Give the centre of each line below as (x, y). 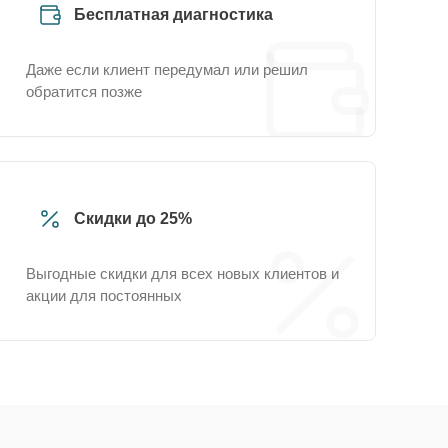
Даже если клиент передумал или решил (167, 69)
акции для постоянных (104, 295)
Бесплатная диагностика (173, 14)
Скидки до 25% (133, 218)
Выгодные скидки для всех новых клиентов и (182, 273)
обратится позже (84, 91)
